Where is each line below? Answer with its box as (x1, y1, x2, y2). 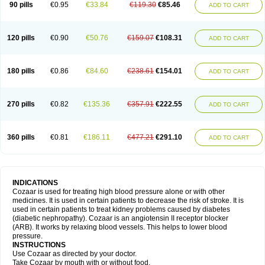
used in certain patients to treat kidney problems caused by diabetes (12, 205, 230, 214)
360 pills (7, 133, 35, 141)
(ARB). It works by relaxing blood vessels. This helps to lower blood (12, 223, 227, 231)
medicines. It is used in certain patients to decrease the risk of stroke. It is (12, 196, 244, 205)
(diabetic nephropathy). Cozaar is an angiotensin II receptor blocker (12, 214, 228, 222)
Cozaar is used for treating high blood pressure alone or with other (12, 188, 225, 196)
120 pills (7, 34, 35, 42)
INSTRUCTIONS (12, 241, 67, 249)
